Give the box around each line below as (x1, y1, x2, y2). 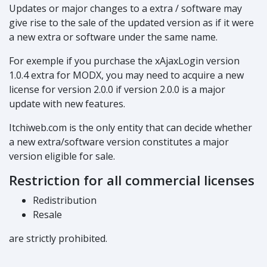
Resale (33, 207, 62, 221)
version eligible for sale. (9, 149, 115, 163)
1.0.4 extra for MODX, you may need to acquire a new (9, 68, 244, 82)
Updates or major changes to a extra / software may (9, 1, 242, 15)
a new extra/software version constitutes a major (9, 135, 229, 148)
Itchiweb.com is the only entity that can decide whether (9, 120, 252, 134)
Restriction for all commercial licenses (9, 170, 254, 190)
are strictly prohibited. (9, 231, 107, 245)
